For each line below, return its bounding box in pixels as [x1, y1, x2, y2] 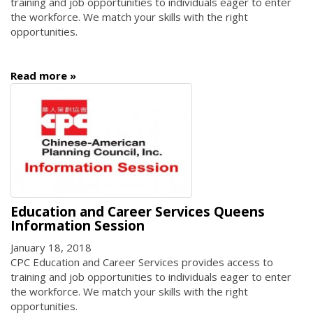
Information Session [10, 217, 145, 235]
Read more [10, 68, 67, 83]
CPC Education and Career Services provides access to [10, 254, 273, 269]
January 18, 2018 [10, 240, 92, 254]
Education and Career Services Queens [10, 203, 265, 221]
